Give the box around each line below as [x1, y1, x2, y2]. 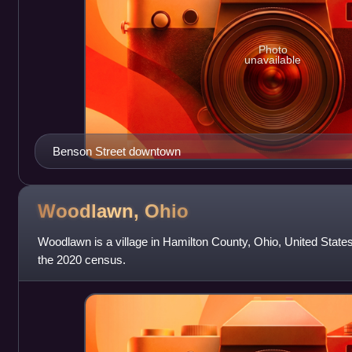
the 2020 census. [37, 252, 126, 266]
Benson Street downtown [52, 144, 181, 158]
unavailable [244, 53, 302, 67]
